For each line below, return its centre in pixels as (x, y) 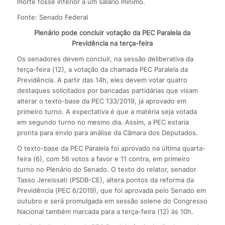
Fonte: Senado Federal (52, 17)
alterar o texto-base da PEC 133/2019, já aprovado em (101, 101)
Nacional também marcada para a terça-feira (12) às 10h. (105, 211)
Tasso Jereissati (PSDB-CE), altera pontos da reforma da (105, 180)
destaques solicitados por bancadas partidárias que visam (107, 90)
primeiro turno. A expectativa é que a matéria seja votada (107, 111)
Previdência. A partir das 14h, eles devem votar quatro (102, 80)
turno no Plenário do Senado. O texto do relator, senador (106, 169)
